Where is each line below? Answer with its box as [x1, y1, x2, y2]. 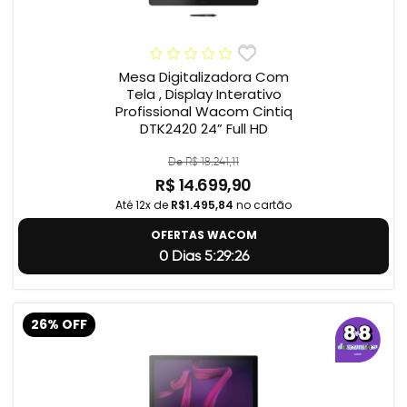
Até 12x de [115, 197, 171, 213]
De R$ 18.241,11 [168, 154, 239, 169]
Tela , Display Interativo [125, 84, 282, 104]
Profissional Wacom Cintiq [114, 102, 293, 122]
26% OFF [31, 315, 87, 333]
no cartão [233, 197, 292, 213]
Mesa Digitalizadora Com [118, 67, 289, 87]
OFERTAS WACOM [150, 227, 257, 243]
